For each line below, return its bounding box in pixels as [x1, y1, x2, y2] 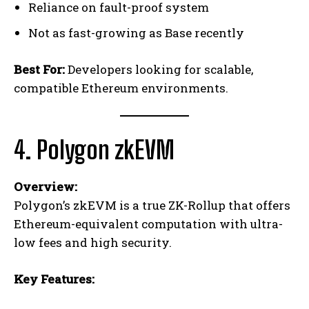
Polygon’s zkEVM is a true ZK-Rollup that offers [14, 197, 290, 214]
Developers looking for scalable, [65, 61, 253, 78]
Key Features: [14, 271, 94, 288]
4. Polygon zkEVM [14, 135, 175, 166]
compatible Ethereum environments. [14, 80, 228, 97]
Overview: [14, 179, 77, 195]
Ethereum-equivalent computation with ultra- [14, 216, 283, 232]
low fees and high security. [14, 235, 172, 251]
